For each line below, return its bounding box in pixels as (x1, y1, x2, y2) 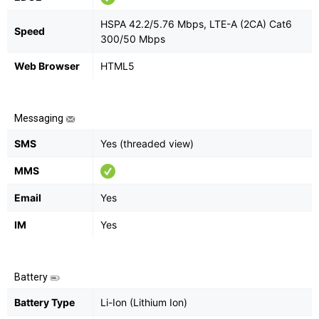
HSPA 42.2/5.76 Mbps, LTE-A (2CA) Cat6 (100, 18, 292, 31)
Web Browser (14, 60, 80, 73)
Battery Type (14, 296, 75, 309)
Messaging (14, 113, 66, 125)
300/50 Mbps (100, 33, 165, 46)
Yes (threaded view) (100, 137, 194, 150)
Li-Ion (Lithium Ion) (100, 296, 187, 309)
